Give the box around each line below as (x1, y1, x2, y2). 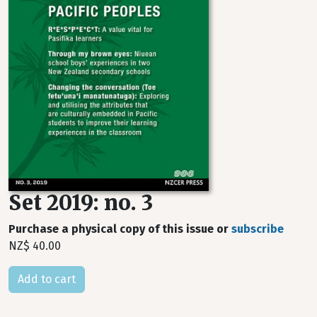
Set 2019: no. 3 (8, 190, 153, 216)
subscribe (231, 222, 284, 236)
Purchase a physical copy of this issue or (8, 222, 231, 236)
